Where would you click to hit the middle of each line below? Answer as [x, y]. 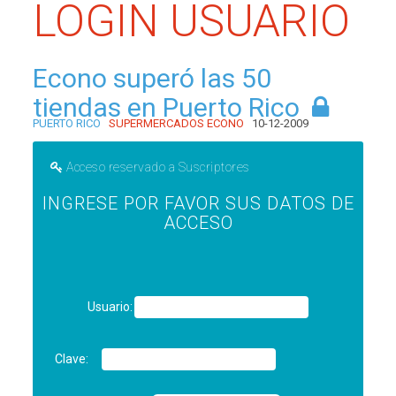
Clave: [72, 359]
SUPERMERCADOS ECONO [177, 123]
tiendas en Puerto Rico [167, 107]
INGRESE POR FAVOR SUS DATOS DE [198, 203]
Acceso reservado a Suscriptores [158, 167]
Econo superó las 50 [152, 78]
